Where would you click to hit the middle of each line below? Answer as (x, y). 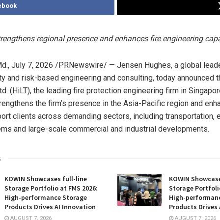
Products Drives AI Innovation (50, 206)
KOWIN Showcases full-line (46, 179)
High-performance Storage (46, 197)
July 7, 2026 (32, 65)
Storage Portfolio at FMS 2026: (51, 188)
